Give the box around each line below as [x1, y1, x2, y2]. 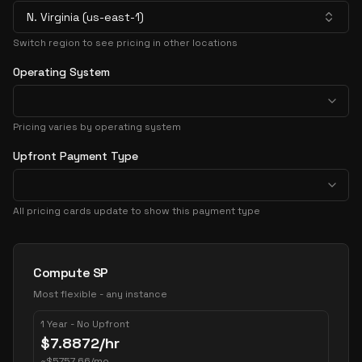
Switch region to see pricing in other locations [13, 36, 238, 49]
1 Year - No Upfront [40, 318, 129, 330]
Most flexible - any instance [33, 288, 167, 301]
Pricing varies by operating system [13, 120, 181, 133]
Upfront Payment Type [13, 149, 138, 163]
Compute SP [33, 264, 108, 281]
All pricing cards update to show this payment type [13, 204, 260, 217]
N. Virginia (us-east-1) [27, 10, 144, 24]
